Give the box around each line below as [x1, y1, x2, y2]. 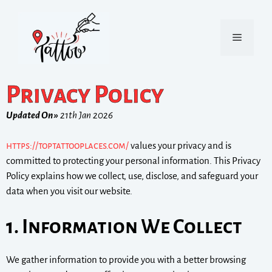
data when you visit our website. [6, 186, 132, 197]
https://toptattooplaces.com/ [6, 140, 129, 151]
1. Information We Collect [6, 216, 242, 237]
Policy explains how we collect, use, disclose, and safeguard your [6, 171, 258, 182]
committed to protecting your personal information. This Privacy [6, 155, 260, 166]
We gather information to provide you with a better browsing [6, 254, 246, 265]
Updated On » [6, 109, 58, 120]
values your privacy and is [129, 140, 231, 151]
